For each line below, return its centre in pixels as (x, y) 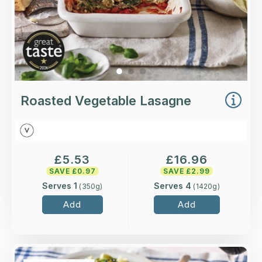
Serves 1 (60, 185)
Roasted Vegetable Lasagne (106, 101)
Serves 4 (173, 185)
